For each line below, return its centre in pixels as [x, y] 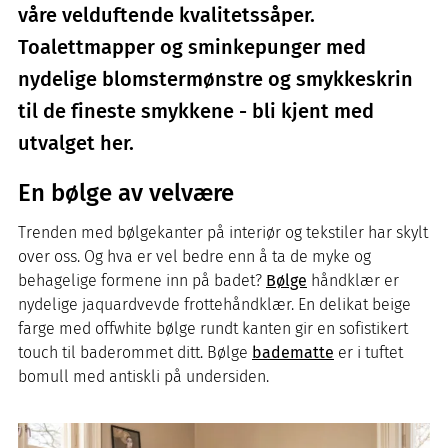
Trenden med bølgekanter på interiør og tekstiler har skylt [223, 232]
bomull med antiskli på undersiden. [145, 376]
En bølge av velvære [126, 193]
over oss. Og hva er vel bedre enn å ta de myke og [194, 256]
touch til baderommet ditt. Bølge [135, 352]
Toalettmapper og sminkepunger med [192, 47]
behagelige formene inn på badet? [142, 280]
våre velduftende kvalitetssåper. [166, 15]
